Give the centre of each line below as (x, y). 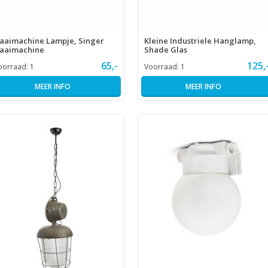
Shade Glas (166, 50)
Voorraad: (162, 67)
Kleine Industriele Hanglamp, (200, 41)
